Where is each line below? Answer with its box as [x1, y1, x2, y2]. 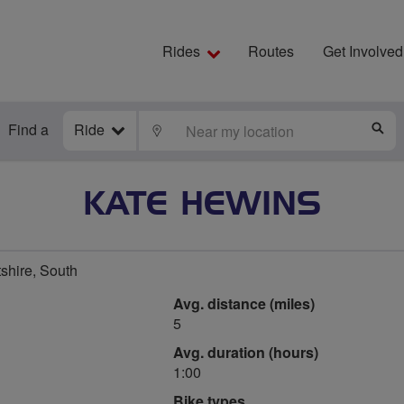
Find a [8, 119, 49, 140]
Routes [248, 41, 294, 61]
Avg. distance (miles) [173, 293, 315, 314]
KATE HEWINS [83, 188, 321, 221]
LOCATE [163, 123, 219, 137]
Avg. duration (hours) [173, 342, 318, 363]
